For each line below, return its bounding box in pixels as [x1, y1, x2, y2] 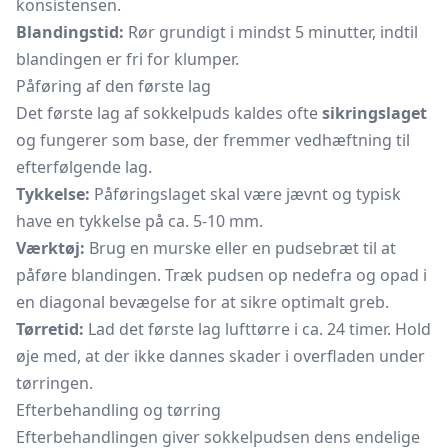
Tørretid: [16, 318, 84, 340]
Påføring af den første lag [16, 75, 211, 97]
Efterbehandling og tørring [16, 399, 221, 421]
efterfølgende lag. [16, 156, 152, 178]
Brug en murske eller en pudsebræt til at [85, 237, 396, 259]
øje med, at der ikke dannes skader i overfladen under [16, 345, 425, 367]
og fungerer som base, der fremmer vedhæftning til [16, 129, 410, 151]
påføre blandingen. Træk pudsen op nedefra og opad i [16, 264, 427, 286]
